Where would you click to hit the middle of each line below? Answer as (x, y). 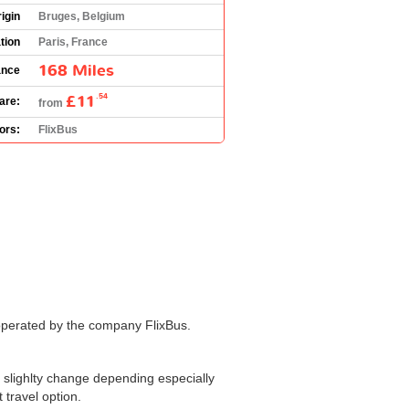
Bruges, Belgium (82, 16)
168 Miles (76, 70)
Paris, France (73, 42)
